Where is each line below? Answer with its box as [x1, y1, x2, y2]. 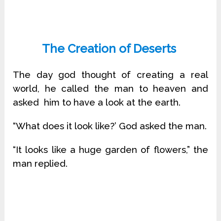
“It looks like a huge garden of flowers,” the [13, 144, 208, 155]
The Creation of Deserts [41, 41, 179, 56]
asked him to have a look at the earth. [13, 97, 181, 108]
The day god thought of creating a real [13, 69, 208, 80]
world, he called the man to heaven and [13, 83, 208, 94]
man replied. [13, 158, 68, 169]
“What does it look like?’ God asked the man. [13, 120, 207, 131]
